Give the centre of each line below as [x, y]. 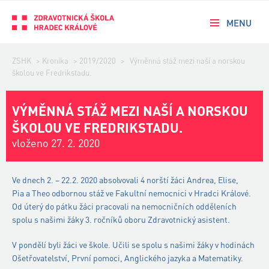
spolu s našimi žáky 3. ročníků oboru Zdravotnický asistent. [121, 219]
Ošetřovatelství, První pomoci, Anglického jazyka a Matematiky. [128, 258]
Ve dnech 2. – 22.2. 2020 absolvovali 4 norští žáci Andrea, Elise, [125, 180]
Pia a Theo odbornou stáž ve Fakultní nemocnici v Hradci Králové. [131, 193]
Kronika [55, 61]
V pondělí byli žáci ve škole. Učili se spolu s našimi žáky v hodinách [133, 245]
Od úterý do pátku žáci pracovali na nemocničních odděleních [124, 206]
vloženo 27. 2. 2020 [56, 143]
